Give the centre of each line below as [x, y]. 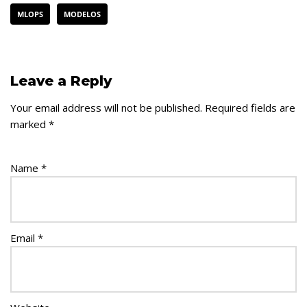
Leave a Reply [61, 81]
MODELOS [82, 14]
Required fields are [250, 107]
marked [29, 124]
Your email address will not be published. [106, 107]
